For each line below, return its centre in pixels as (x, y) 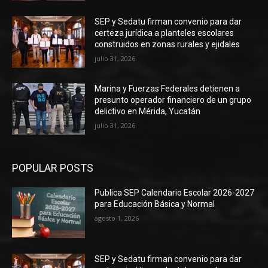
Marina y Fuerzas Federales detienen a (167, 89)
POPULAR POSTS (53, 167)
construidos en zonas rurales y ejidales (167, 45)
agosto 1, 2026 (117, 218)
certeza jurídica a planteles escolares (165, 33)
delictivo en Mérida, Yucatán (148, 112)
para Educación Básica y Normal (155, 204)
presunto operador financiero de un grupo (173, 100)
